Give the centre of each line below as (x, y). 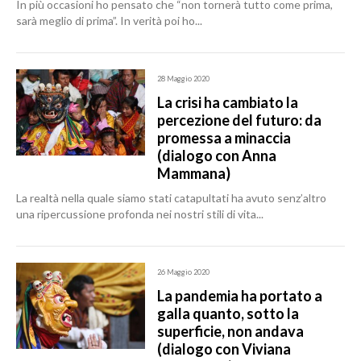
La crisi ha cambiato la (228, 102)
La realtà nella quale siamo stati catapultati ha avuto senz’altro (171, 198)
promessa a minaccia (224, 138)
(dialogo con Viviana (224, 349)
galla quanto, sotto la (228, 313)
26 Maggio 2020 (183, 272)
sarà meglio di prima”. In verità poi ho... (109, 21)
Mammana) (194, 173)
